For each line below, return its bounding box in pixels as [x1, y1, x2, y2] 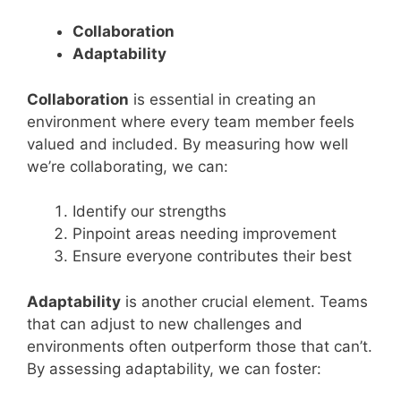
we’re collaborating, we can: [27, 157, 228, 175]
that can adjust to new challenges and [27, 314, 303, 333]
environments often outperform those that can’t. [27, 337, 372, 355]
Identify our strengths [73, 202, 226, 220]
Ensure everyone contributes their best [73, 247, 352, 265]
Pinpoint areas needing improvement [73, 225, 337, 243]
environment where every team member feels [27, 112, 354, 131]
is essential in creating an [129, 90, 316, 108]
